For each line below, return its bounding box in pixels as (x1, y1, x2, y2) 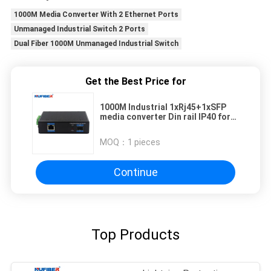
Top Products (91, 226, 180, 243)
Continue (113, 166, 158, 179)
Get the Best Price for (85, 75, 186, 87)
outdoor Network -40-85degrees (100, 121, 232, 131)
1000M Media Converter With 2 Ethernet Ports (13, 10, 178, 19)
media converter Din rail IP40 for (100, 111, 230, 122)
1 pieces (128, 137, 160, 147)
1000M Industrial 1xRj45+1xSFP (100, 102, 226, 112)
